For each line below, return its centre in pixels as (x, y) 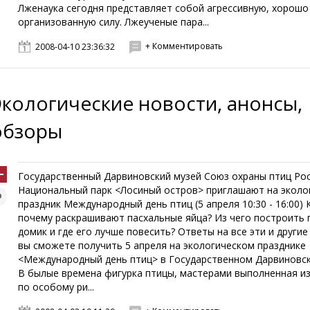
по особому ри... (56, 287)
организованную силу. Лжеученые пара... (114, 22)
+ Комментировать (184, 46)
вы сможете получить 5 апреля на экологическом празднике (162, 245)
